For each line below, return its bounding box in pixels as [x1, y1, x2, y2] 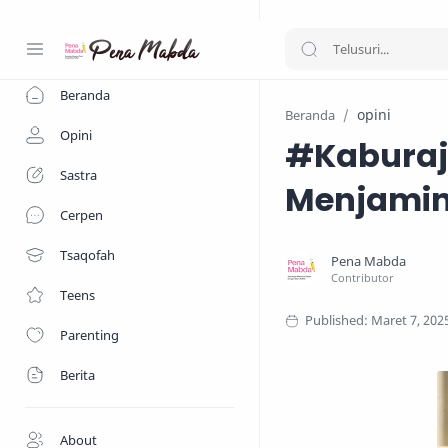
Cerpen [60, 206, 103, 224]
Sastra [60, 166, 97, 184]
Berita [60, 366, 95, 384]
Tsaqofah [60, 246, 115, 264]
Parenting [60, 326, 119, 344]
